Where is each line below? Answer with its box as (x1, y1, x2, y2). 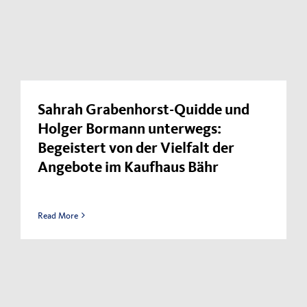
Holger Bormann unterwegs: (38, 123, 221, 137)
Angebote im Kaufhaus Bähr (38, 161, 219, 175)
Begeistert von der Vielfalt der (38, 142, 234, 156)
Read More (38, 210, 78, 221)
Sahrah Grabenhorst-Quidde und (38, 103, 249, 118)
